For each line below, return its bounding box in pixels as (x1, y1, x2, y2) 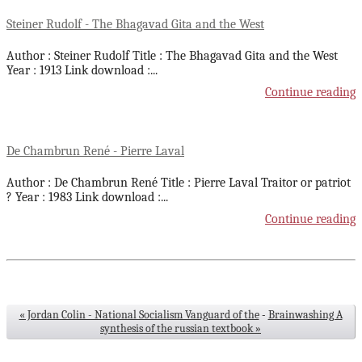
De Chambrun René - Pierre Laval (6, 143, 184, 158)
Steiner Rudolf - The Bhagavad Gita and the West (6, 17, 264, 32)
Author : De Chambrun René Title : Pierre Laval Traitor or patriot (6, 175, 351, 190)
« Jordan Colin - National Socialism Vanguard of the (19, 307, 259, 322)
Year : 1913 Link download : (6, 63, 150, 78)
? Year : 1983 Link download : (6, 189, 161, 204)
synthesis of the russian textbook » (100, 321, 261, 335)
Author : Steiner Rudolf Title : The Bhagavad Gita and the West (6, 48, 338, 64)
